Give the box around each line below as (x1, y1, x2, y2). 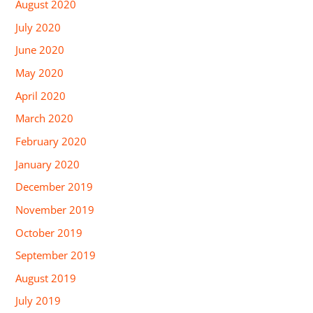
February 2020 (15, 133, 87, 148)
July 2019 (15, 293, 61, 308)
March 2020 (15, 111, 74, 126)
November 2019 (15, 202, 95, 217)
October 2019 (15, 225, 83, 240)
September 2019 (15, 248, 96, 263)
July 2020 (15, 20, 61, 34)
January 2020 (15, 156, 80, 171)
